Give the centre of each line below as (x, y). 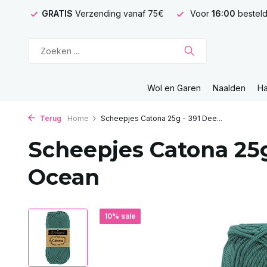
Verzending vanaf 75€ (119, 13)
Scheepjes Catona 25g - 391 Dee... (162, 118)
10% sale (120, 216)
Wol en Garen (174, 88)
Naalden (229, 88)
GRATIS (58, 13)
